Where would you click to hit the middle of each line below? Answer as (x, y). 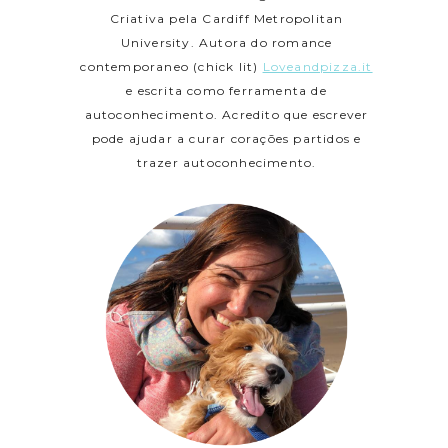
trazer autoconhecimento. (226, 162)
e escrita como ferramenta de (226, 90)
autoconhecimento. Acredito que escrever (226, 114)
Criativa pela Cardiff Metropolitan (226, 18)
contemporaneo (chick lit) (171, 66)
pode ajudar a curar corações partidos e (226, 138)
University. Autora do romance (226, 42)
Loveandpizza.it (317, 66)
